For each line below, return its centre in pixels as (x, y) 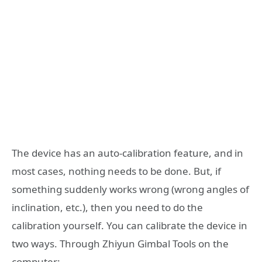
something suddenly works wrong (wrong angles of (130, 189)
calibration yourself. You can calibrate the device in (130, 225)
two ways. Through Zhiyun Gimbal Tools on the (120, 243)
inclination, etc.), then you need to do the (107, 207)
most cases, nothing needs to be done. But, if (116, 171)
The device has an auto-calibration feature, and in (127, 153)
